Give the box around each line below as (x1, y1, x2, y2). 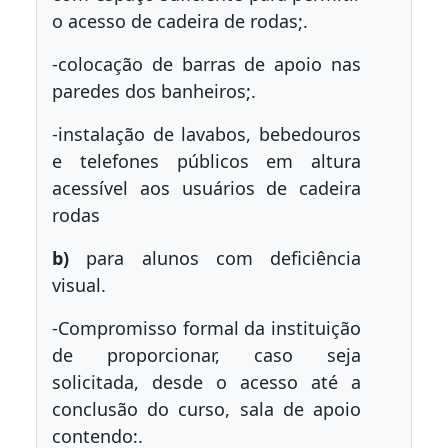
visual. (52, 273, 106, 297)
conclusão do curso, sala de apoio (52, 397, 361, 421)
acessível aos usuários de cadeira (52, 176, 361, 200)
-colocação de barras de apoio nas (52, 52, 361, 76)
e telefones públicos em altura (52, 149, 361, 173)
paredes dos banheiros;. (52, 79, 256, 103)
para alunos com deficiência (69, 246, 361, 270)
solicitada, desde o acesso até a (52, 370, 361, 394)
